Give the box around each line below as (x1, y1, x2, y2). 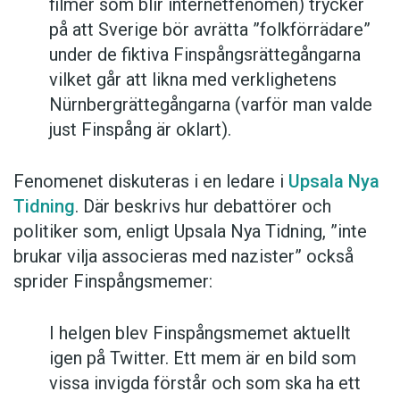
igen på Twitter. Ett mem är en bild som (49, 347, 356, 370)
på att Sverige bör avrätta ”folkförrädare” (49, 19, 371, 41)
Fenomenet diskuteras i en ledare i (13, 171, 288, 193)
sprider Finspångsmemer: (13, 271, 212, 293)
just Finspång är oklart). (49, 119, 231, 141)
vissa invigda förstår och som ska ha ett (49, 372, 361, 395)
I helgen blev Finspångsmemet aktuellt (49, 322, 351, 345)
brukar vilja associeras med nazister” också (13, 246, 354, 268)
